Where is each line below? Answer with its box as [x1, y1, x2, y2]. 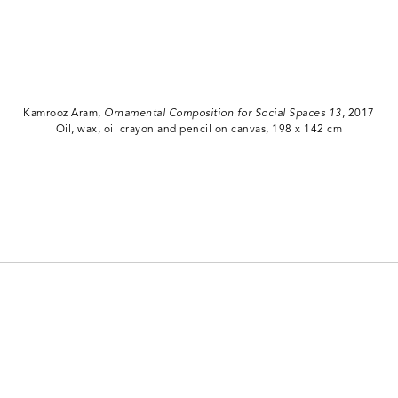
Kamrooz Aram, [23, 107, 105, 120]
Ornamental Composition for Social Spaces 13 [104, 107, 342, 120]
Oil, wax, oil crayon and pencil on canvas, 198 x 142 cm [55, 123, 343, 136]
